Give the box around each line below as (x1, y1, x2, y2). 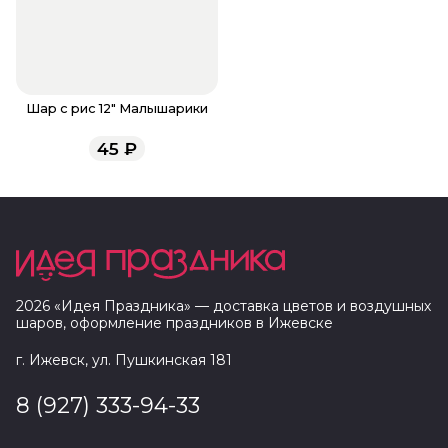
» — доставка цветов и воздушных (184, 297, 431, 316)
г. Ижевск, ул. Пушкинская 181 (16, 351, 232, 370)
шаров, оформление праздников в (16, 314, 268, 333)
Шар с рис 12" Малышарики (26, 101, 208, 117)
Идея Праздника (61, 297, 184, 316)
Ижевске (268, 314, 333, 333)
